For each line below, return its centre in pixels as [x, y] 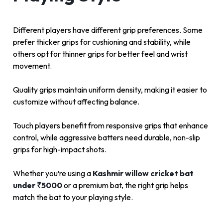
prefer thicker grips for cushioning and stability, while [102, 42]
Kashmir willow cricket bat [143, 173]
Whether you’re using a [52, 173]
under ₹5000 [38, 185]
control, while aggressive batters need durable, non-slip [107, 138]
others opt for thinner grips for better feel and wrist [100, 54]
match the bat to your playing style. [73, 197]
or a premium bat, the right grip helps [125, 185]
